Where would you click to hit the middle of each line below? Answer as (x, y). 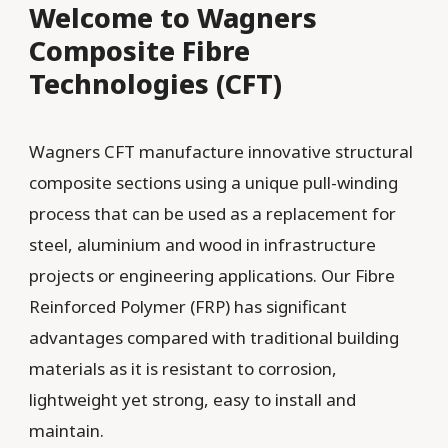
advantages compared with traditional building (213, 337)
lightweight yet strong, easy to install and (192, 399)
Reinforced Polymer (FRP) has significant (187, 306)
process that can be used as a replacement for (212, 213)
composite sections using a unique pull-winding (213, 182)
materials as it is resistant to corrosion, (182, 368)
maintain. (66, 430)
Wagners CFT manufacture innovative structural (220, 151)
